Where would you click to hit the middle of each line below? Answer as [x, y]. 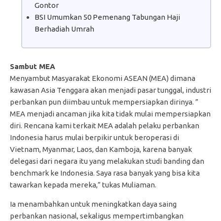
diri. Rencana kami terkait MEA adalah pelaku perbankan [105, 125]
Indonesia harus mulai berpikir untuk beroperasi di [94, 137]
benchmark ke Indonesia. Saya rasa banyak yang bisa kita [105, 173]
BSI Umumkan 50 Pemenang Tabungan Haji [107, 17]
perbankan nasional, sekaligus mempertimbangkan [97, 216]
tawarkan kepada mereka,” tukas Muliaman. [83, 184]
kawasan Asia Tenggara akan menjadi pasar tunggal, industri [110, 90]
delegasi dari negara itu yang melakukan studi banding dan [107, 161]
